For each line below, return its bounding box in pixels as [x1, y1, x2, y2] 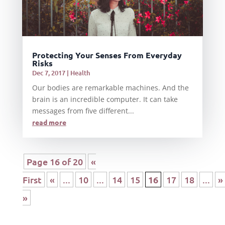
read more [32, 117, 66, 127]
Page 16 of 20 [26, 155, 83, 167]
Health [70, 68, 90, 77]
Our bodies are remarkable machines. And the [32, 82, 189, 92]
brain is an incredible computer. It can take [32, 94, 178, 104]
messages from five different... [32, 105, 134, 116]
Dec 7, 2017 [32, 68, 65, 77]
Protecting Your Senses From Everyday [32, 49, 182, 60]
